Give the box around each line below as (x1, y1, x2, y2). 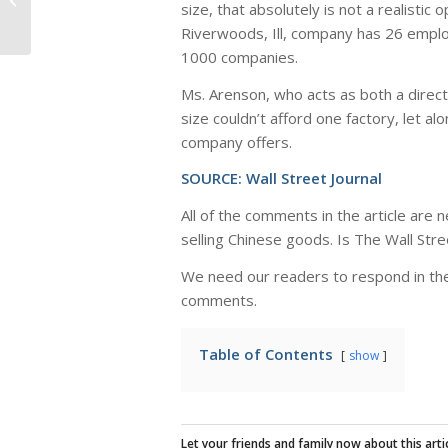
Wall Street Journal (246, 168, 382, 189)
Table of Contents (199, 343, 333, 364)
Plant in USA (35, 11, 108, 29)
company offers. (181, 131, 292, 152)
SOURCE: (181, 168, 246, 189)
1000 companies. (181, 46, 298, 67)
